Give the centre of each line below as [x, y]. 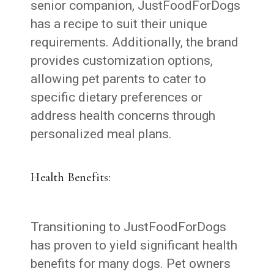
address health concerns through [123, 115]
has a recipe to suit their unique [119, 24]
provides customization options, [122, 60]
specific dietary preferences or [117, 97]
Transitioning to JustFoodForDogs [129, 227]
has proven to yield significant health [134, 245]
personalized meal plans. [102, 134]
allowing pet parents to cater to [119, 79]
